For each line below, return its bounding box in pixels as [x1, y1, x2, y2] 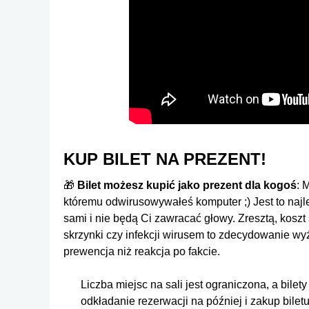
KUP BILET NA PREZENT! [63, 149, 266, 168]
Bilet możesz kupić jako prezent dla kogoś [77, 179, 297, 191]
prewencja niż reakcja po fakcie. [63, 245, 220, 257]
